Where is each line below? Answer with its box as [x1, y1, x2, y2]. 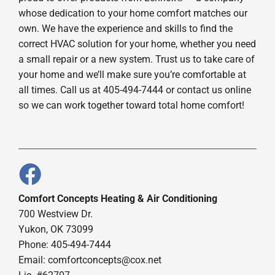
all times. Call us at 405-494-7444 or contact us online [18, 84, 251, 96]
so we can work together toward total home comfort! [18, 99, 244, 112]
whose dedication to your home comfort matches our [18, 7, 247, 20]
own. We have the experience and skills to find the [18, 23, 233, 35]
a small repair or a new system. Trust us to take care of [18, 53, 255, 66]
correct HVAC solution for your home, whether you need [18, 38, 256, 50]
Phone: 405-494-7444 [18, 239, 111, 251]
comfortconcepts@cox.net [47, 254, 161, 266]
